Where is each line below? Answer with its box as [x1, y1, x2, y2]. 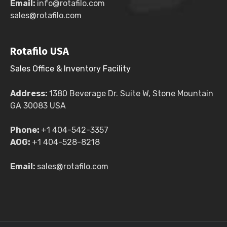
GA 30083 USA [10, 101, 66, 110]
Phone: [10, 125, 41, 135]
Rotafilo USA [10, 45, 69, 57]
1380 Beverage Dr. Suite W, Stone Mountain [49, 89, 213, 98]
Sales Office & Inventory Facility [10, 64, 131, 73]
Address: [10, 89, 49, 98]
